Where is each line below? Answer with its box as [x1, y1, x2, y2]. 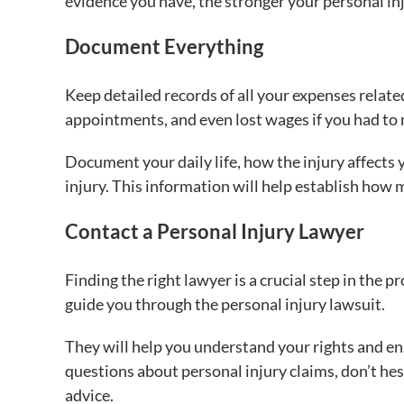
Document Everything [65, 33, 263, 59]
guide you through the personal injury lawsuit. [65, 294, 385, 315]
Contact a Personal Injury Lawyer [65, 218, 364, 243]
